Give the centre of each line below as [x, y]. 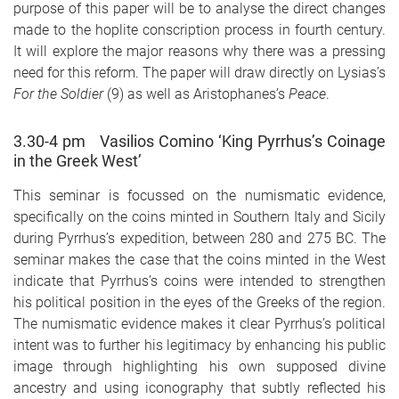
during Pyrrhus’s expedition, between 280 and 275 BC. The [199, 239]
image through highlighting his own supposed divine [199, 367]
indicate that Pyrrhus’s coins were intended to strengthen [199, 281]
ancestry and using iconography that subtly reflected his [199, 388]
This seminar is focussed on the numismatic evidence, [199, 196]
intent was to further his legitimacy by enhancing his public [199, 346]
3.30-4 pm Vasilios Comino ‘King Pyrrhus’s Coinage [199, 142]
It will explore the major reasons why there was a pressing [199, 51]
